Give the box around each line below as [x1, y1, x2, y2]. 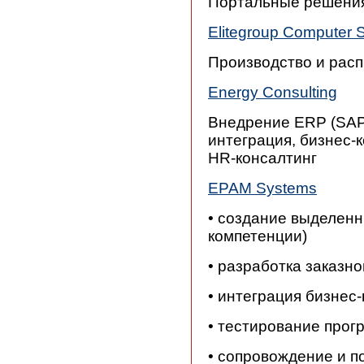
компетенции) [208, 227, 307, 245]
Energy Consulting [208, 84, 337, 101]
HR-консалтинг [208, 149, 317, 167]
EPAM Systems [208, 180, 317, 197]
